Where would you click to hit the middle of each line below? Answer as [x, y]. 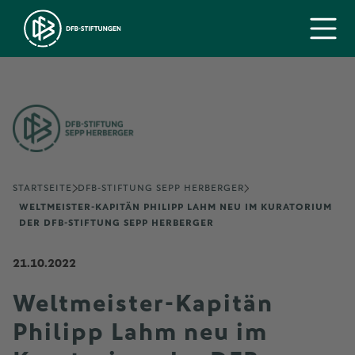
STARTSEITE [42, 189]
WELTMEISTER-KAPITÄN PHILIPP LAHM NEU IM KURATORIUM [176, 208]
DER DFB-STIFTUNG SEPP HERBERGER [116, 223]
